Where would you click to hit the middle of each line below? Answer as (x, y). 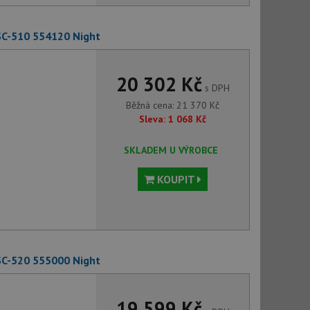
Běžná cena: (152, 105)
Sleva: (153, 119)
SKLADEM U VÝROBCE (171, 150)
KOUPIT (176, 179)
